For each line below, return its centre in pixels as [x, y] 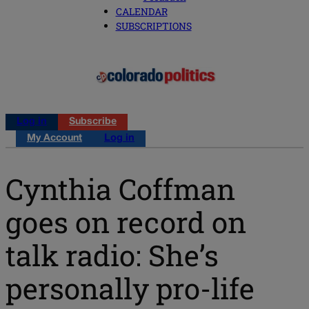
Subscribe [93, 122]
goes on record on [126, 221]
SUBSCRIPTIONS [153, 26]
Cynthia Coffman [120, 188]
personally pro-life [130, 288]
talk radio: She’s [112, 255]
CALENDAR [141, 12]
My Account [54, 139]
